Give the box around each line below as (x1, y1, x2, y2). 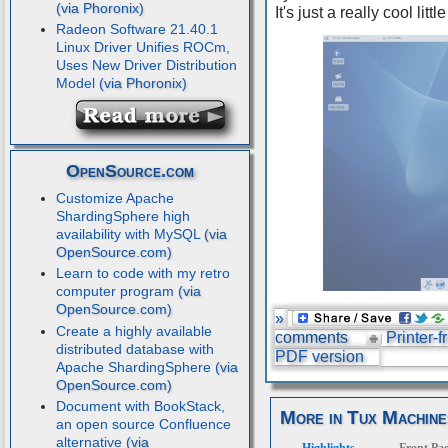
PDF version (274, 347, 364, 365)
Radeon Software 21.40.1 (55, 21, 218, 38)
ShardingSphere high (55, 207, 190, 224)
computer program (55, 283, 174, 300)
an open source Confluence (55, 416, 231, 433)
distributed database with (55, 340, 214, 357)
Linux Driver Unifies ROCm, (55, 39, 230, 56)
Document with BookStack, (55, 398, 225, 415)
